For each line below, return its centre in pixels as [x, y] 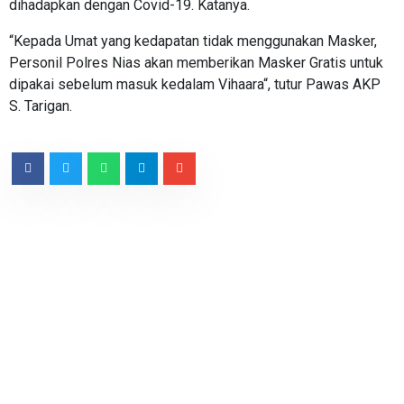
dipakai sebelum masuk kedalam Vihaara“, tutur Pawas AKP [195, 84]
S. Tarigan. [41, 106]
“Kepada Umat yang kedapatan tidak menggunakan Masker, [193, 41]
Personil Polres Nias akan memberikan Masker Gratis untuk [196, 62]
